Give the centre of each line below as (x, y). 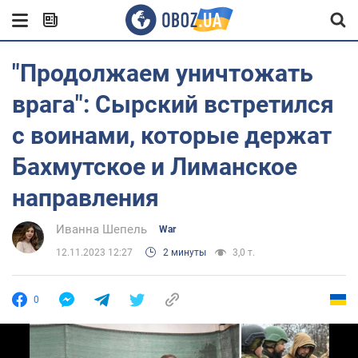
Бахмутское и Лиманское (155, 167)
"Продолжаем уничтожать (163, 73)
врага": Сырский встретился (173, 104)
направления (86, 198)
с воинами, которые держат (172, 135)
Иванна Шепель (101, 229)
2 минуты (185, 253)
